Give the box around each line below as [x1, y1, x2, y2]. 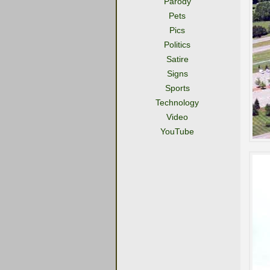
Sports [165, 83, 190, 93]
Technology [155, 98, 199, 107]
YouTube [160, 127, 194, 136]
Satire [166, 54, 189, 64]
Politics [164, 40, 190, 49]
